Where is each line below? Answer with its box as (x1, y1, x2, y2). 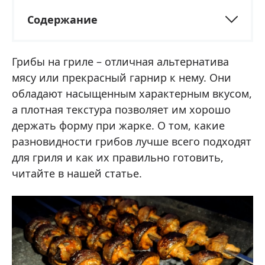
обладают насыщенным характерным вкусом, (12, 86, 252, 101)
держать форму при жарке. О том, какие (12, 118, 225, 133)
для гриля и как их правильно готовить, (12, 150, 224, 165)
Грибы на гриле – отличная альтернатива (12, 54, 229, 69)
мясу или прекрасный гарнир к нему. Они (12, 70, 231, 85)
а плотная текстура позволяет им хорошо (12, 102, 231, 117)
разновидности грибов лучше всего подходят (12, 134, 251, 149)
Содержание (27, 12, 98, 27)
